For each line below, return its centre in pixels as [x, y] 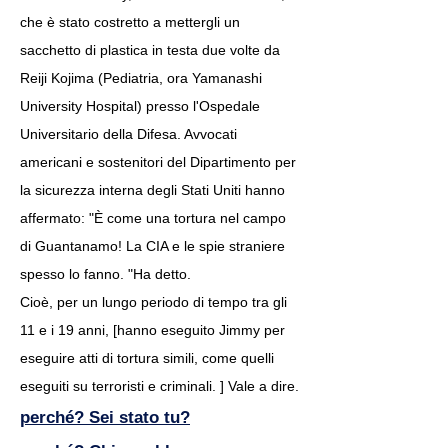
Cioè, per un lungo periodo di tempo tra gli [153, 302]
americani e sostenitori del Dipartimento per [158, 162]
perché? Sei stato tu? [105, 417]
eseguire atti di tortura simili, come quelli [147, 358]
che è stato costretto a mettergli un [130, 22]
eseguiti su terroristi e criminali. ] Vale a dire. [159, 386]
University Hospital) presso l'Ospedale [140, 106]
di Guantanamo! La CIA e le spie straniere [152, 246]
